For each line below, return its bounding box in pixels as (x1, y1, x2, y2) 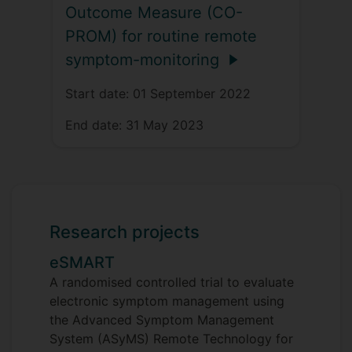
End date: (65, 116, 126, 133)
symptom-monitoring (65, 49, 219, 69)
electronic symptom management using (49, 292, 284, 309)
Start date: (65, 85, 133, 101)
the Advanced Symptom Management (49, 311, 274, 328)
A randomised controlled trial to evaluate (49, 273, 294, 290)
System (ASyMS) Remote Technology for (49, 330, 293, 346)
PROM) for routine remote (65, 26, 257, 46)
